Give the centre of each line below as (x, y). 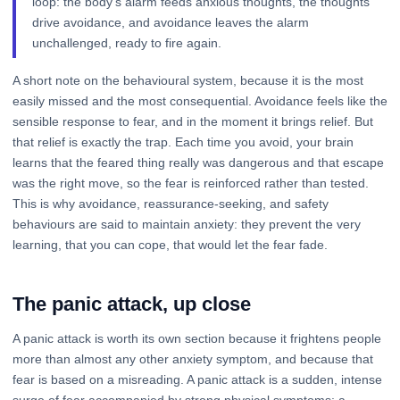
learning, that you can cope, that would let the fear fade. (170, 245)
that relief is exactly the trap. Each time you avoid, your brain (183, 142)
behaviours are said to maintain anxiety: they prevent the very (187, 225)
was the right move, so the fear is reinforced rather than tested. (191, 183)
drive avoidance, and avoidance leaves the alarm (171, 22)
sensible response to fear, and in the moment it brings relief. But (193, 122)
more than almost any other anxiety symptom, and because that (193, 359)
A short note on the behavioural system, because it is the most (188, 81)
